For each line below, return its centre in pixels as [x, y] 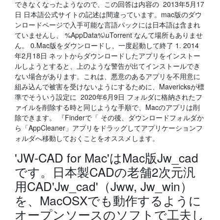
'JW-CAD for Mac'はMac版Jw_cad [107, 157]
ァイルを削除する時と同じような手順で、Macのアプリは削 [107, 107]
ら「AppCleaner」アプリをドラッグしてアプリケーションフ [109, 128]
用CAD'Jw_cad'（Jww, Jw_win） [104, 186]
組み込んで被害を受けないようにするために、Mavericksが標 [110, 86]
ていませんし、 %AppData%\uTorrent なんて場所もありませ [109, 35]
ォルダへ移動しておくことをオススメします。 [87, 138]
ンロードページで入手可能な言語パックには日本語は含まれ [108, 25]
